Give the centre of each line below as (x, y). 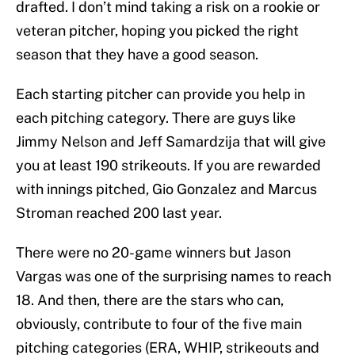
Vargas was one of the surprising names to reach (174, 277)
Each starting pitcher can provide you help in (160, 94)
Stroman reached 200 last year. (119, 213)
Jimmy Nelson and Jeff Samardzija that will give (171, 142)
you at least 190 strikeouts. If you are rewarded (168, 166)
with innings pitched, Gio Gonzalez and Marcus (166, 189)
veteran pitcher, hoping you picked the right (157, 31)
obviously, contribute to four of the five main (159, 324)
